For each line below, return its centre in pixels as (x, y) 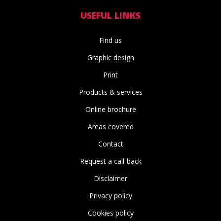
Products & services (110, 92)
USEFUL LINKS (110, 16)
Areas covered (110, 127)
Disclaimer (110, 179)
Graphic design (110, 58)
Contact (110, 144)
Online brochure (110, 110)
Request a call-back (110, 161)
